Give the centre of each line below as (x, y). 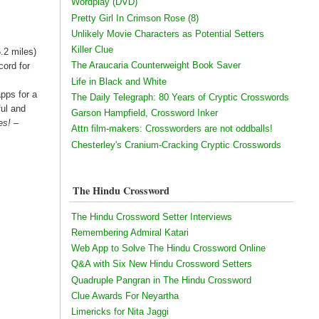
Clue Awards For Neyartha (125, 296)
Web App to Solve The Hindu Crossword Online (168, 249)
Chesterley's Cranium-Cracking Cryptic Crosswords (176, 145)
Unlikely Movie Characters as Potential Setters (167, 33)
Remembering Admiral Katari (130, 232)
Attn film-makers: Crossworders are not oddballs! (172, 129)
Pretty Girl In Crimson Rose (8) (135, 18)
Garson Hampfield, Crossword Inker (144, 113)
